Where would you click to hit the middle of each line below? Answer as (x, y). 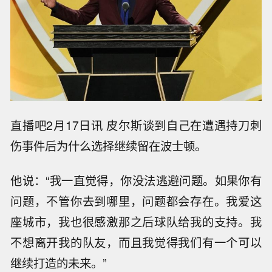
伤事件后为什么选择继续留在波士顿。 (109, 146)
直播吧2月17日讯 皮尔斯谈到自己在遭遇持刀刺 (136, 125)
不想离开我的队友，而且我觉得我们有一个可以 (136, 242)
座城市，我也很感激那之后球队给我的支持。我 (136, 221)
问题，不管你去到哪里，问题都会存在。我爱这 (136, 201)
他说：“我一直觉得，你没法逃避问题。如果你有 (136, 180)
